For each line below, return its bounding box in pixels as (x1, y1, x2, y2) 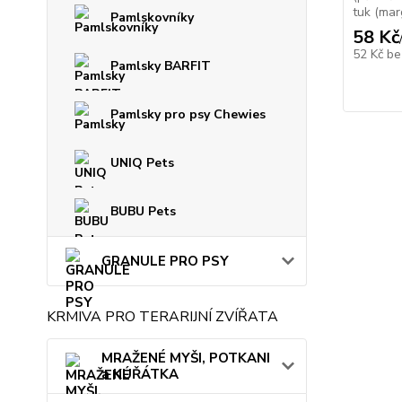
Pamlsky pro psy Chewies (110, 106, 266, 123)
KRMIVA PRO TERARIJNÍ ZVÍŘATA (47, 307, 278, 327)
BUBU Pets (110, 203, 176, 220)
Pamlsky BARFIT (110, 57, 211, 74)
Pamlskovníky (110, 9, 194, 26)
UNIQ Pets (110, 154, 174, 171)
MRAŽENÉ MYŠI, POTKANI (101, 349, 270, 367)
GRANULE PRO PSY (101, 252, 229, 270)
